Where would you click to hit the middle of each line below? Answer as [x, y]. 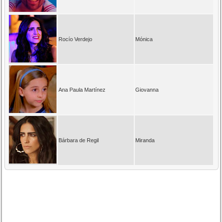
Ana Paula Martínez [82, 89]
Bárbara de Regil [79, 140]
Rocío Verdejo [76, 39]
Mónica [144, 39]
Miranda [145, 140]
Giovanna [147, 89]
